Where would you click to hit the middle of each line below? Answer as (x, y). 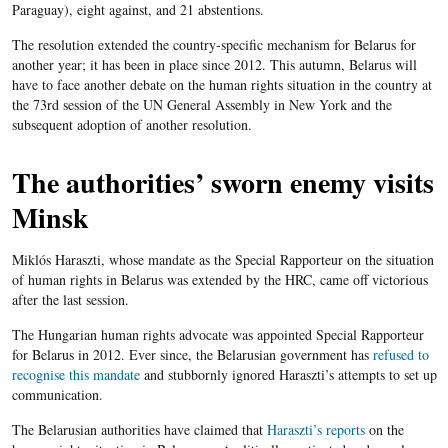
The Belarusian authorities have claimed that (139, 430)
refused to (400, 355)
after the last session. (70, 300)
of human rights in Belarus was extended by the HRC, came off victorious (219, 280)
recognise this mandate (75, 375)
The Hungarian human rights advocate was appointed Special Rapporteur (217, 335)
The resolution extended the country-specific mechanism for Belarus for (213, 45)
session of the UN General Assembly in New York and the (225, 105)
